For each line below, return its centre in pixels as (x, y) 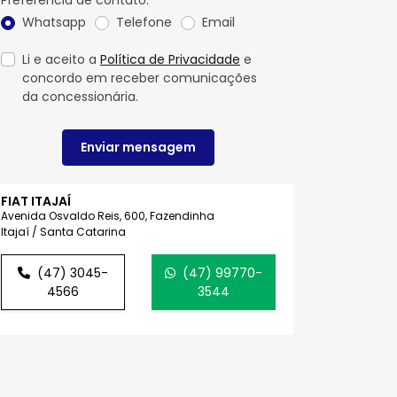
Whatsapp (54, 22)
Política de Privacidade (170, 59)
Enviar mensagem (138, 148)
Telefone (144, 22)
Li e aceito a (61, 59)
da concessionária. (80, 96)
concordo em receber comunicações (140, 78)
